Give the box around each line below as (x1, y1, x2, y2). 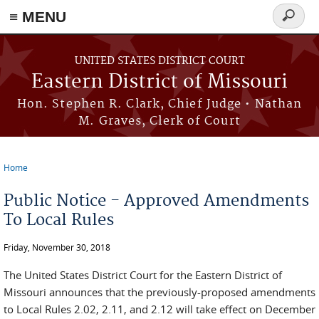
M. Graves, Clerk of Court (78, 114, 241, 128)
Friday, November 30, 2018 (4, 241, 110, 253)
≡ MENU (9, 9, 66, 25)
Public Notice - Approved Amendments (4, 191, 309, 211)
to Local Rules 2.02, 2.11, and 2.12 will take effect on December (4, 302, 315, 316)
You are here (4, 172, 80, 186)
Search (273, 22, 315, 36)
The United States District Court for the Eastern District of (4, 268, 282, 282)
